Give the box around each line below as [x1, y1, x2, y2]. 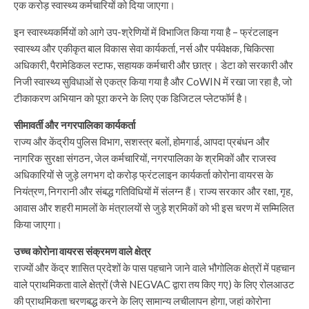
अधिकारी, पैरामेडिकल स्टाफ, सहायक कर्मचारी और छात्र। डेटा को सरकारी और [14, 59, 293, 71]
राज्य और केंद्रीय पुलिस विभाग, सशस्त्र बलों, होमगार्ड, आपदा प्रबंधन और [14, 135, 270, 148]
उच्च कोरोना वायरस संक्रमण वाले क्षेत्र [14, 245, 151, 257]
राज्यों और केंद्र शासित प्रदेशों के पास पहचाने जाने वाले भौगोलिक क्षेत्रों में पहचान [14, 261, 295, 274]
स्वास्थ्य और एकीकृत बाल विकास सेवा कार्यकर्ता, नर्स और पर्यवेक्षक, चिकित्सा [14, 42, 274, 54]
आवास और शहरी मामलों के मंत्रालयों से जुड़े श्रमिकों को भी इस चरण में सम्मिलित [14, 201, 294, 214]
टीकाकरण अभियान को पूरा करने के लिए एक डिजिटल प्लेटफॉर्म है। [14, 92, 252, 104]
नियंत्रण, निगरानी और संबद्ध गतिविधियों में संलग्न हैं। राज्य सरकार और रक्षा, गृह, [14, 185, 292, 197]
